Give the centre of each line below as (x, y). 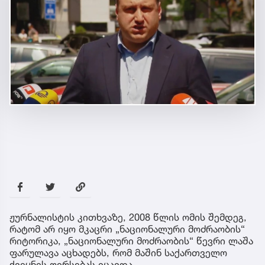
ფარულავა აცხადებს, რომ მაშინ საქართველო (118, 253)
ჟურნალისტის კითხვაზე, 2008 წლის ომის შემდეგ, (128, 217)
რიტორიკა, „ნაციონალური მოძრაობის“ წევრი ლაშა (131, 241)
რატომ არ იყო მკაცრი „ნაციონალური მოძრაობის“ (127, 229)
